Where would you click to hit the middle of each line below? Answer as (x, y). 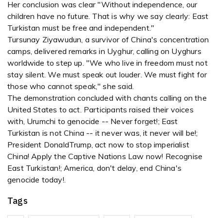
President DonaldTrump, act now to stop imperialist (98, 145)
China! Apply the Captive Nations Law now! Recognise (105, 156)
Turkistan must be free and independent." (81, 28)
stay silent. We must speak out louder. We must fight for (107, 75)
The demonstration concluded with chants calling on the (107, 98)
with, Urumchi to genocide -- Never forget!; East (93, 121)
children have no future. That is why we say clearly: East (108, 16)
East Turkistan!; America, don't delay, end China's (94, 168)
